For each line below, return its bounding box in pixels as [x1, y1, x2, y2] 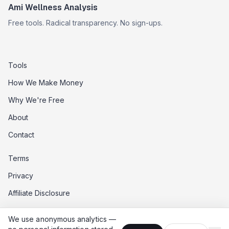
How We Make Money [8, 78, 83, 87]
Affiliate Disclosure [8, 189, 70, 197]
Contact [8, 130, 34, 139]
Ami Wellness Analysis [8, 2, 98, 13]
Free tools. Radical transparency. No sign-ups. [8, 18, 163, 27]
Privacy [8, 171, 33, 180]
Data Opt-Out [8, 206, 53, 215]
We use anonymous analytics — [8, 215, 116, 223]
